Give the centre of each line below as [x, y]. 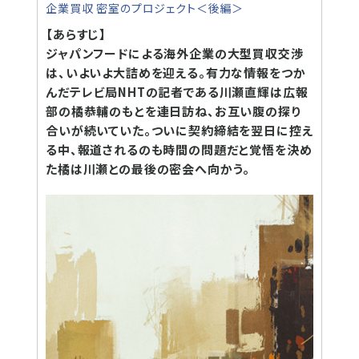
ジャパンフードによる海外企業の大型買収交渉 [175, 53]
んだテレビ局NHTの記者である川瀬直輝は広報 [177, 92]
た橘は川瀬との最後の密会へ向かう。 [148, 169]
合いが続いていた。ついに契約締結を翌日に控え [179, 130]
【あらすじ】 [77, 34]
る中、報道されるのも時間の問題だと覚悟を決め [179, 149]
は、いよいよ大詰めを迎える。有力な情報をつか [176, 73]
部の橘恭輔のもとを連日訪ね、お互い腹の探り [173, 111]
